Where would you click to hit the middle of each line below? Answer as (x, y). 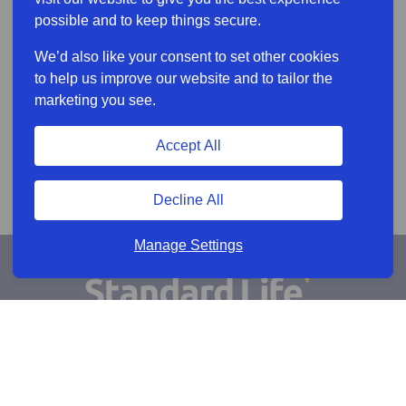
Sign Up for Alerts (203, 361)
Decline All (188, 200)
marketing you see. (95, 100)
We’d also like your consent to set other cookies (187, 57)
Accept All (188, 145)
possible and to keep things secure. (148, 20)
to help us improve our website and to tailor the (184, 78)
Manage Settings (188, 245)
